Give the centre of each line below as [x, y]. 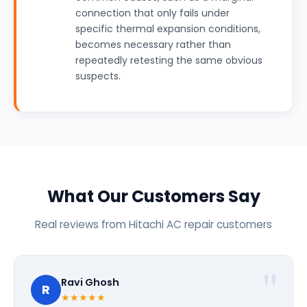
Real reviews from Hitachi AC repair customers [153, 224]
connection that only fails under [152, 13]
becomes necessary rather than [153, 45]
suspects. [98, 76]
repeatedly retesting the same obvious [169, 60]
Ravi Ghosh [90, 282]
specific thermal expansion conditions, [168, 29]
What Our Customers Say [153, 196]
